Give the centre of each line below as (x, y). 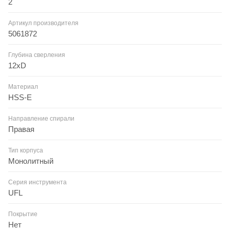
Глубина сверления (37, 55)
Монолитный (31, 161)
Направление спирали (41, 118)
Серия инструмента (37, 182)
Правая (21, 129)
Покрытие (23, 214)
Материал (23, 87)
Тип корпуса (26, 150)
